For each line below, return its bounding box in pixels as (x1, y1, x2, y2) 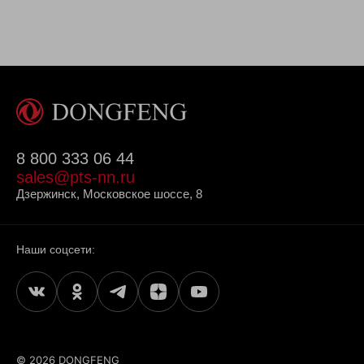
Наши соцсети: (16, 243, 95, 256)
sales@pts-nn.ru (16, 168, 135, 186)
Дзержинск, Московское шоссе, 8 (16, 187, 202, 201)
